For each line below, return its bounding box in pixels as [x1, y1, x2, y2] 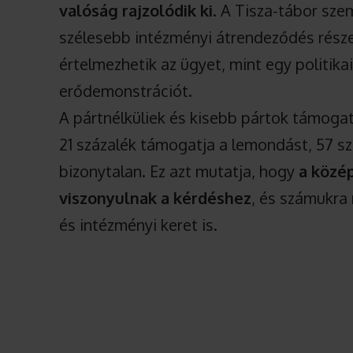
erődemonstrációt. [59, 80, 193, 102]
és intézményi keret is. [59, 214, 218, 236]
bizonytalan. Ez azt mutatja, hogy [59, 161, 299, 182]
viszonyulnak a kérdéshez [59, 188, 252, 209]
